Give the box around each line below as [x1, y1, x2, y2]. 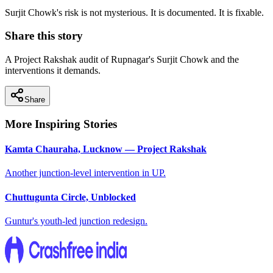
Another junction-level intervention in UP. [5, 168, 166, 179]
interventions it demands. [5, 65, 101, 76]
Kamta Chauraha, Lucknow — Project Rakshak [5, 144, 207, 155]
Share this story [5, 29, 83, 43]
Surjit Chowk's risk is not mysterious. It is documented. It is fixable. [5, 7, 264, 18]
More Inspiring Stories [5, 117, 117, 130]
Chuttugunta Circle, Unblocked [5, 191, 136, 202]
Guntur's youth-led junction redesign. [5, 215, 147, 226]
